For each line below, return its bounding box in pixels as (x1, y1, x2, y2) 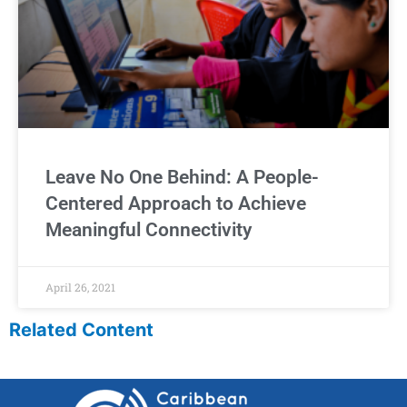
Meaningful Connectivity (45, 218, 252, 241)
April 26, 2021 (45, 279, 115, 294)
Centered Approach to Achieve (45, 192, 306, 214)
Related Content (9, 318, 154, 341)
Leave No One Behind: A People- (45, 165, 319, 188)
